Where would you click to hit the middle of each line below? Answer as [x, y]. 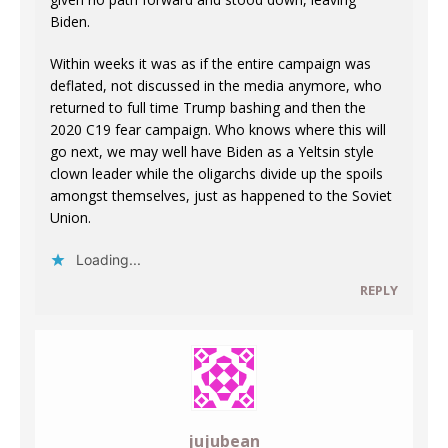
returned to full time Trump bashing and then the [208, 108]
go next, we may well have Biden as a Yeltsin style [212, 152]
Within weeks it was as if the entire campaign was [210, 64]
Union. [70, 218]
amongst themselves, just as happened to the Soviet [221, 196]
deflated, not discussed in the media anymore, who [216, 86]
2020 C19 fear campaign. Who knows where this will [218, 130]
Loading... [108, 260]
